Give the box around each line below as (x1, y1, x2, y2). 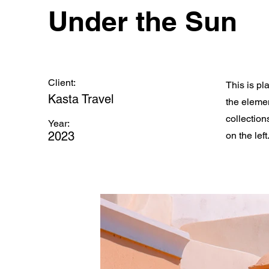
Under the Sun (48, 5, 237, 37)
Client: (48, 77, 76, 88)
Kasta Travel (48, 92, 113, 106)
